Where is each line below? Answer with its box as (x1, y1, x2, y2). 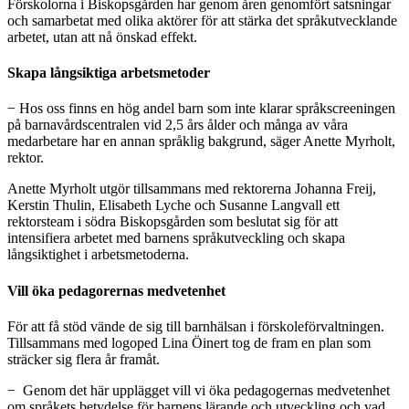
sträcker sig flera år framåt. (7, 351, 160, 367)
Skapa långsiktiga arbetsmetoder (7, 65, 210, 81)
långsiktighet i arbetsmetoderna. (7, 246, 189, 263)
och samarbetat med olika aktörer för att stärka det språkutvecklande (7, 12, 397, 28)
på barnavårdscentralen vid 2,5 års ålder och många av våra (7, 117, 348, 133)
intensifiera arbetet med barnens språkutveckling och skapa (7, 230, 345, 246)
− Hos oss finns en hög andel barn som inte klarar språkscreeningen (7, 100, 395, 117)
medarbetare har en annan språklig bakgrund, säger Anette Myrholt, (7, 133, 395, 150)
